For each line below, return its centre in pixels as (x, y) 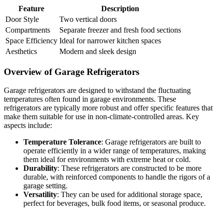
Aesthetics (21, 51)
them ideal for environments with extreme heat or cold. (107, 160)
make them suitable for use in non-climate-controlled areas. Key (101, 117)
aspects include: (28, 126)
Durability (40, 168)
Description (120, 8)
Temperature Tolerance (62, 142)
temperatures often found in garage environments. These (90, 99)
